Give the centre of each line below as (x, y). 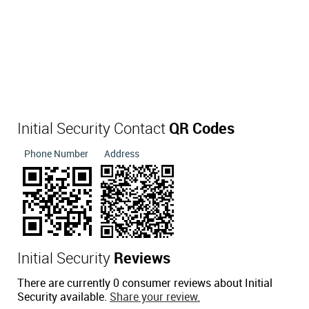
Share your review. (155, 298)
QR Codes (202, 130)
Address (122, 154)
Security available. (63, 298)
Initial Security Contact (93, 130)
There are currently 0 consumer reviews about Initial (145, 284)
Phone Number (56, 154)
